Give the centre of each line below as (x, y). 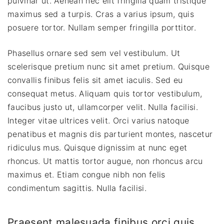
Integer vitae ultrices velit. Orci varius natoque (98, 120)
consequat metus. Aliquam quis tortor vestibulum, (105, 93)
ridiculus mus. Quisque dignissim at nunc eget (97, 147)
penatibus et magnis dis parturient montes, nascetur (110, 134)
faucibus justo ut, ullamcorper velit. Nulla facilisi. (103, 107)
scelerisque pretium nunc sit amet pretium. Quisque (109, 66)
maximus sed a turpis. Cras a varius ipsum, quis (101, 14)
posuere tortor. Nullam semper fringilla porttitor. (102, 27)
